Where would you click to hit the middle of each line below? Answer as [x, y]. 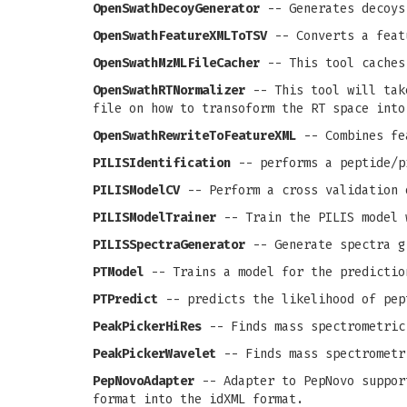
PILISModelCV [136, 190]
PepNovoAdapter [144, 381]
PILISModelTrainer [154, 218]
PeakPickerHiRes [147, 327]
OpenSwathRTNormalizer [169, 90]
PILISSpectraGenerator [169, 245]
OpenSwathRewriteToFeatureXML [194, 136]
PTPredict [125, 299]
